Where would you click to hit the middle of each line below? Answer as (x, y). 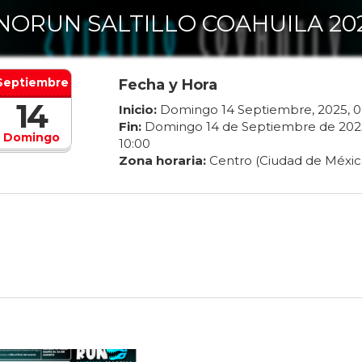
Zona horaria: (162, 161)
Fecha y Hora (168, 85)
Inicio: (137, 110)
